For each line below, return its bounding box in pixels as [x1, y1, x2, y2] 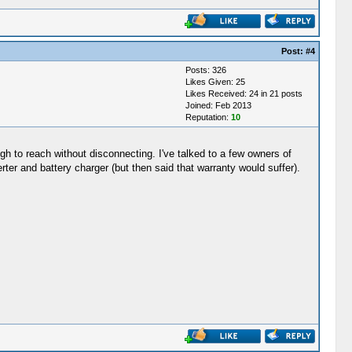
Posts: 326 [185, 65, 226, 75]
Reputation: [185, 112, 231, 122]
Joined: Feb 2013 [185, 101, 251, 110]
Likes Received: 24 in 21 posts [185, 89, 302, 98]
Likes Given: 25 [185, 77, 245, 86]
